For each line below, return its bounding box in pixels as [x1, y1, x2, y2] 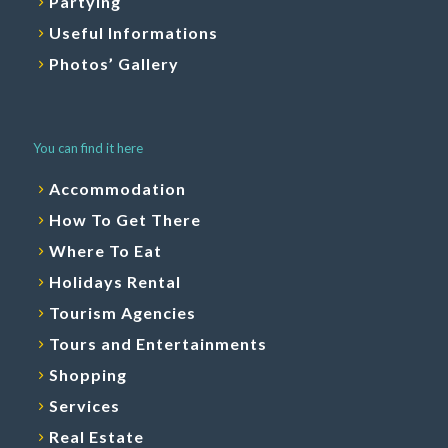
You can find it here [33, 140, 143, 157]
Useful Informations [49, 23, 218, 43]
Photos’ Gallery [49, 54, 179, 74]
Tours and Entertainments [49, 334, 267, 354]
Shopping [49, 365, 127, 385]
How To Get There [49, 210, 201, 230]
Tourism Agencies [49, 303, 196, 323]
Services [49, 396, 120, 416]
